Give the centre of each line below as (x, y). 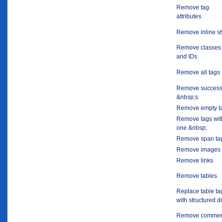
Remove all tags (198, 73)
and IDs (187, 57)
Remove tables (197, 176)
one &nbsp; (192, 128)
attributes (189, 17)
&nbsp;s (187, 97)
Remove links (195, 161)
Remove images (198, 150)
